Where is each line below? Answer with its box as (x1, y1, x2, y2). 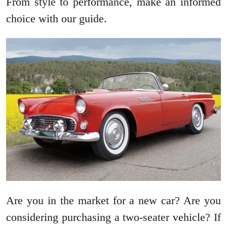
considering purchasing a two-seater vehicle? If (6, 211, 221, 224)
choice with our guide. (6, 12, 107, 25)
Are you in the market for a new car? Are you (6, 194, 221, 207)
